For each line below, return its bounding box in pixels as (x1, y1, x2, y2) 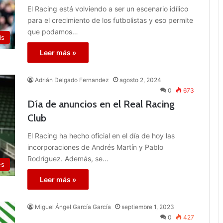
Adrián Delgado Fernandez (35, 76, 109, 84)
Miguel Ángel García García (35, 203, 111, 211)
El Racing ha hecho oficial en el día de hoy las (27, 131, 175, 140)
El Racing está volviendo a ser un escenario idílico (27, 4, 188, 13)
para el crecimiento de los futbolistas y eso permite (27, 15, 193, 24)
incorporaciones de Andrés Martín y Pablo (27, 142, 163, 151)
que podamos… (27, 27, 78, 36)
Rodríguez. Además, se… (27, 154, 109, 163)
